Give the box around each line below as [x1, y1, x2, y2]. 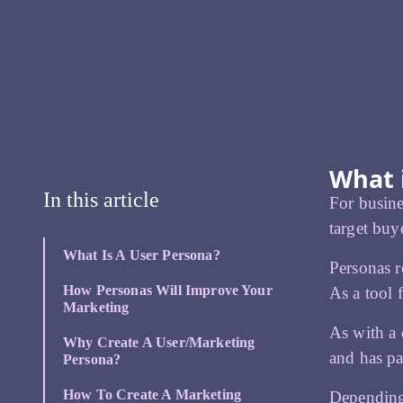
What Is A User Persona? [63, 247, 220, 264]
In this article [43, 188, 159, 212]
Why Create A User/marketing [63, 335, 255, 351]
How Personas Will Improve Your [63, 282, 273, 299]
